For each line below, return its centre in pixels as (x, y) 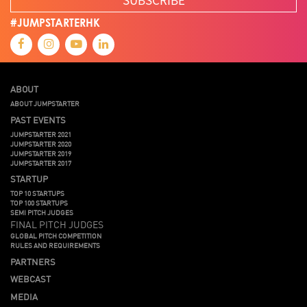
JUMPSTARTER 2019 (41, 153)
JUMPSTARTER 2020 (41, 143)
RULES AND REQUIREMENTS (55, 245)
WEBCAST (30, 279)
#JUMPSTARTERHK (55, 23)
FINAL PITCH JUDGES (57, 224)
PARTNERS (33, 261)
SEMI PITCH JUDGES (42, 212)
